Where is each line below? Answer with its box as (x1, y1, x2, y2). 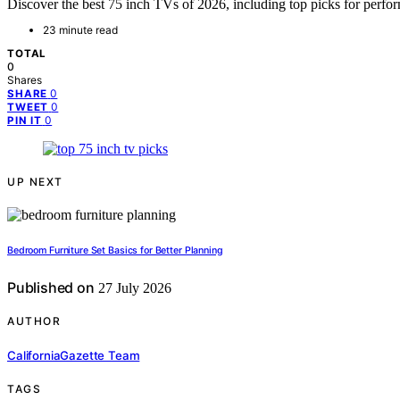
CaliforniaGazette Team (7, 347, 140, 362)
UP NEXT (7, 175, 63, 189)
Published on (7, 279, 95, 297)
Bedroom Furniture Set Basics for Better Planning (7, 245, 223, 257)
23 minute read (43, 23, 118, 37)
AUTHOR (7, 314, 61, 329)
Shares (7, 73, 42, 87)
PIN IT (7, 114, 43, 128)
